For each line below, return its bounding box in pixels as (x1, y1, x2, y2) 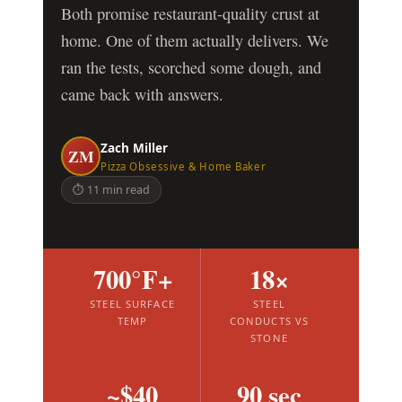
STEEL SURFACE (90, 297, 175, 311)
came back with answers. (61, 83, 223, 106)
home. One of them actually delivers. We (61, 30, 328, 52)
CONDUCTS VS (229, 314, 310, 328)
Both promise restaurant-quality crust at (61, 3, 319, 25)
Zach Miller (100, 138, 168, 156)
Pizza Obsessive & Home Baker (100, 159, 267, 173)
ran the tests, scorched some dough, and (61, 57, 321, 79)
